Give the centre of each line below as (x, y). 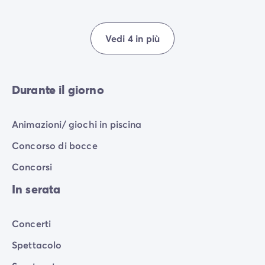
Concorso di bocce (55, 146)
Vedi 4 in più (132, 38)
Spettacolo (37, 245)
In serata (36, 189)
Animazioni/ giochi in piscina (77, 124)
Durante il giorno (58, 90)
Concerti (32, 224)
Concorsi (32, 167)
